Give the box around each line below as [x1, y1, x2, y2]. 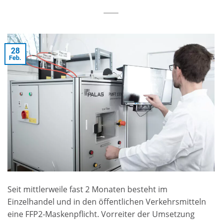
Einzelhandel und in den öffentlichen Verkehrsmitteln [7, 196, 206, 208]
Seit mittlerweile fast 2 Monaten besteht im [7, 184, 167, 195]
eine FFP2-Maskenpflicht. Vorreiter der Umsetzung [7, 209, 195, 220]
